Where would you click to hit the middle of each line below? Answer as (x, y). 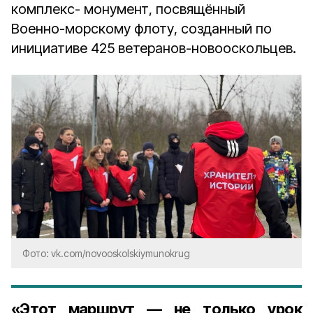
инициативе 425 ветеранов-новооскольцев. (154, 48)
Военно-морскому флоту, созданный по (141, 29)
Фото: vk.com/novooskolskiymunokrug (106, 253)
